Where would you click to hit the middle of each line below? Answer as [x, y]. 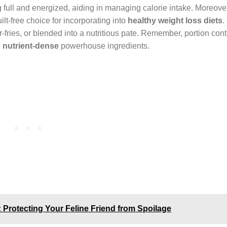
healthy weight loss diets [175, 20]
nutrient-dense [31, 46]
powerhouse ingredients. [104, 46]
